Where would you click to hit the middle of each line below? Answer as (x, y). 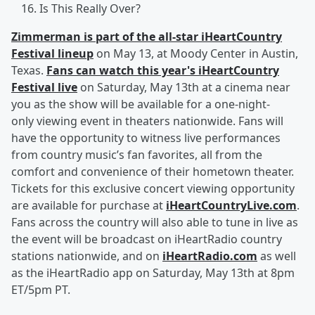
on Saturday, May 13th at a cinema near (184, 88)
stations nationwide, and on (87, 256)
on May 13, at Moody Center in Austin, (196, 54)
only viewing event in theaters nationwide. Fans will (147, 121)
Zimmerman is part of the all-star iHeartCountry (147, 37)
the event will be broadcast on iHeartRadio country (147, 239)
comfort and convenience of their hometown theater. (153, 172)
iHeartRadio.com (210, 256)
